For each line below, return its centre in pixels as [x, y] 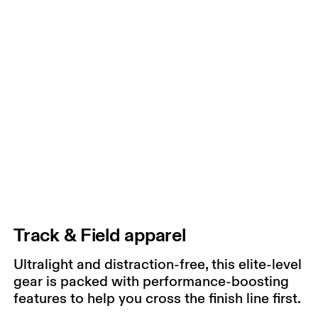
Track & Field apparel [100, 235]
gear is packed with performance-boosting [152, 281]
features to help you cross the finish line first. [158, 298]
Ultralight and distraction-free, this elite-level [158, 264]
